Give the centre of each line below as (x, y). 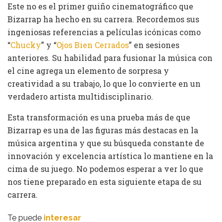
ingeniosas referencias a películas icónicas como (104, 32)
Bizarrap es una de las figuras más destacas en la (103, 130)
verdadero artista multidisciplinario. (80, 96)
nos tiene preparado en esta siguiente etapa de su (105, 181)
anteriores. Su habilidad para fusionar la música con (110, 57)
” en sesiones (154, 45)
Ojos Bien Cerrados (93, 45)
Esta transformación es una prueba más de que (99, 117)
